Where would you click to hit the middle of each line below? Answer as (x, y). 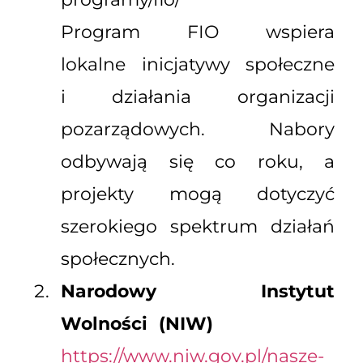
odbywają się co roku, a (198, 162)
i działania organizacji (198, 97)
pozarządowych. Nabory (198, 130)
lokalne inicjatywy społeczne (198, 65)
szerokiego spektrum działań (198, 227)
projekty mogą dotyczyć (198, 194)
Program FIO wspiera (198, 32)
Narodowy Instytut (198, 292)
